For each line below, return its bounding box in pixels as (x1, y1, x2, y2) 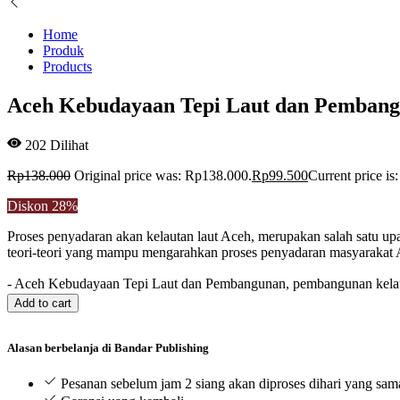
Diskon (7, 198, 52, 214)
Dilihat (46, 137, 88, 154)
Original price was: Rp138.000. (74, 168, 252, 184)
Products (43, 59, 92, 75)
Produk (43, 43, 84, 59)
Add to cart (14, 296, 71, 311)
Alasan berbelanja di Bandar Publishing (7, 341, 209, 355)
